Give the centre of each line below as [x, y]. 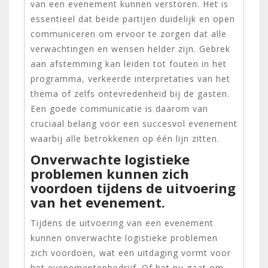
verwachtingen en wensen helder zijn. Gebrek [130, 48]
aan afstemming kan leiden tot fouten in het [129, 63]
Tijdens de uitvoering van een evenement [122, 223]
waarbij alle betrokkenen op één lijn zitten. [125, 138]
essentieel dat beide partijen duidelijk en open [133, 19]
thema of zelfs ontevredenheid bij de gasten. [130, 93]
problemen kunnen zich [110, 173]
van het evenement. [98, 202]
